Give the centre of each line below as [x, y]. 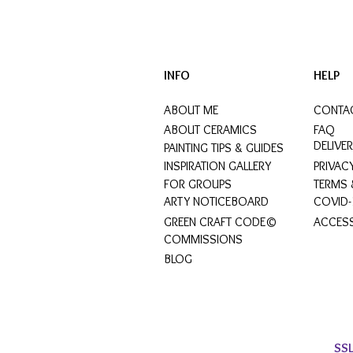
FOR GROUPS [198, 184]
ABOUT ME [191, 110]
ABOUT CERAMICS [210, 129]
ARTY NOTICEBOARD [216, 201]
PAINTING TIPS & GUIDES [224, 147]
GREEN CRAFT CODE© [220, 221]
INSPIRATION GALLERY [217, 165]
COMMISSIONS [203, 239]
